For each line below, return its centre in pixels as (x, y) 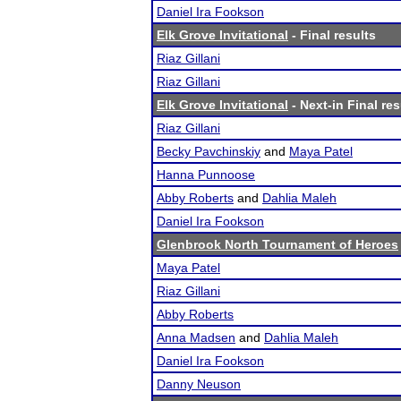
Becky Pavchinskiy (209, 151)
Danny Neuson (199, 384)
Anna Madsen (196, 337)
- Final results (332, 35)
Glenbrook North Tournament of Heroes (277, 244)
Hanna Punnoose (206, 175)
